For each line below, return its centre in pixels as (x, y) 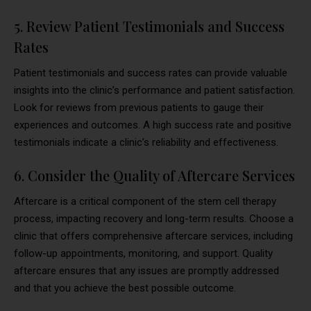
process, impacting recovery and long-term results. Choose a (154, 219)
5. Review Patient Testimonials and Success (149, 26)
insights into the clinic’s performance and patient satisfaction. (154, 91)
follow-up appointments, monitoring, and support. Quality (143, 254)
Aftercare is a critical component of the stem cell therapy (145, 202)
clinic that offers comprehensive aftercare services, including (153, 236)
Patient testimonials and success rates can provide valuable (151, 73)
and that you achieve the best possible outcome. (125, 288)
